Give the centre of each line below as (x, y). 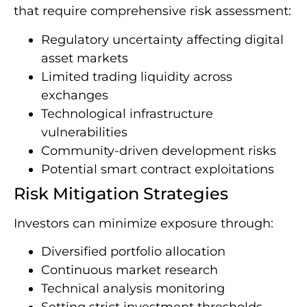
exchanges (75, 95)
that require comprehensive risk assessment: (152, 11)
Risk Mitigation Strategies (121, 193)
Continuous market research (130, 270)
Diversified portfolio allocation (133, 251)
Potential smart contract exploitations (158, 169)
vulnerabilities (84, 132)
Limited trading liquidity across (137, 76)
